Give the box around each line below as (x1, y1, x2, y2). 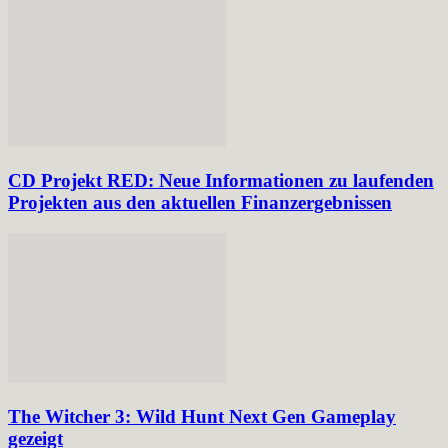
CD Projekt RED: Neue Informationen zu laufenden (8, 170, 434, 192)
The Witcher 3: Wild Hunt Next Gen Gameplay (8, 405, 396, 427)
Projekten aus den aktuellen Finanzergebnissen (8, 192, 392, 214)
